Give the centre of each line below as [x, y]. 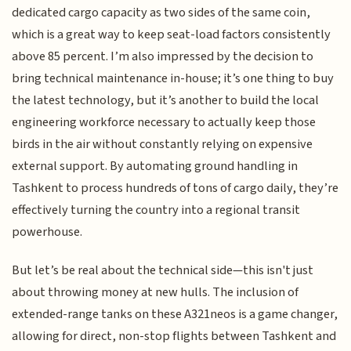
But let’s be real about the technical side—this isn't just [163, 270]
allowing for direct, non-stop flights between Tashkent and [174, 336]
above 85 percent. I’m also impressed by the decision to [163, 57]
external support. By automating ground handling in [155, 166]
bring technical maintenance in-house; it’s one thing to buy [173, 79]
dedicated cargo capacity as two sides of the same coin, [161, 13]
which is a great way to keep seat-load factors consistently [172, 35]
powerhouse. [47, 232]
